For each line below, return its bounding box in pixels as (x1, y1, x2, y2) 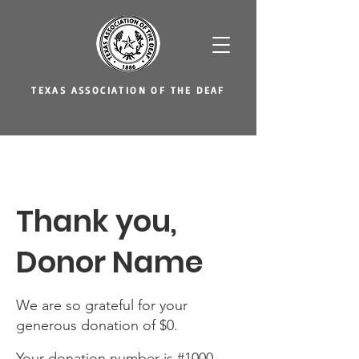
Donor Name (16, 241, 204, 283)
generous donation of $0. (16, 317, 178, 334)
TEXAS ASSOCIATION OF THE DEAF (31, 84, 225, 96)
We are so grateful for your (16, 296, 188, 314)
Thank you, (16, 200, 177, 242)
